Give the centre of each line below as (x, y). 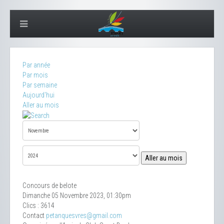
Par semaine (40, 85)
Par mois (35, 75)
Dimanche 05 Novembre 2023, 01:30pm (77, 196)
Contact (34, 216)
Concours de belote (49, 186)
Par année (36, 65)
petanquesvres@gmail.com (84, 216)
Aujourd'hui (38, 95)
